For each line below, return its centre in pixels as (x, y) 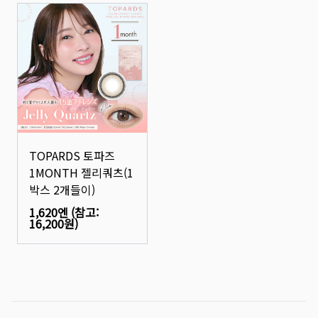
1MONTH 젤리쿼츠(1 (81, 172)
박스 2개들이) (62, 190)
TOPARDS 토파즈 (72, 155)
